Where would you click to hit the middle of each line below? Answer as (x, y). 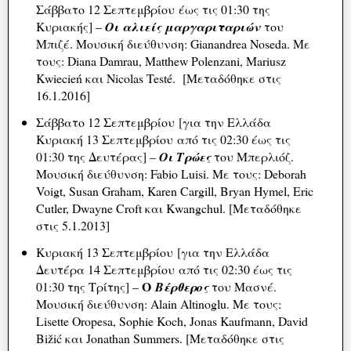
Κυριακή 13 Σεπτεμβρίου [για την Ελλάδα (152, 251)
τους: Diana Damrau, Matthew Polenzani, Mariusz (161, 61)
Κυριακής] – (70, 27)
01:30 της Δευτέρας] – (97, 157)
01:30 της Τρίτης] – (89, 286)
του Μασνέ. (242, 286)
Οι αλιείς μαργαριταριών (184, 27)
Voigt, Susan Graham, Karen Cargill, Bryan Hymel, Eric (174, 191)
